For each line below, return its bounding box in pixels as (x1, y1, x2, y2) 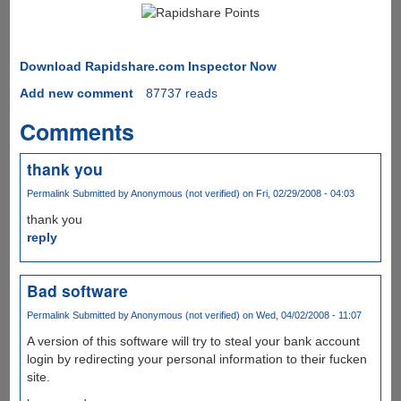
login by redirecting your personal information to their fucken (26, 352, 367, 367)
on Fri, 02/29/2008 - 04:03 (239, 187, 354, 199)
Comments (19, 115, 134, 148)
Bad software (26, 278, 128, 302)
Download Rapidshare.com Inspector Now (19, 58, 277, 73)
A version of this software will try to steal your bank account (26, 334, 360, 349)
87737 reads (145, 85, 218, 100)
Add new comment (19, 85, 133, 100)
